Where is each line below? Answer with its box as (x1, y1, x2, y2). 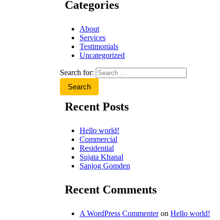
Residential (80, 143, 114, 152)
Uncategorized (80, 51, 125, 59)
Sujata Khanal (80, 152, 123, 161)
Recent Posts (65, 100, 129, 113)
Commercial (80, 135, 117, 143)
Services (80, 33, 106, 42)
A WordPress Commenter (80, 209, 159, 218)
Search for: (60, 68, 94, 77)
